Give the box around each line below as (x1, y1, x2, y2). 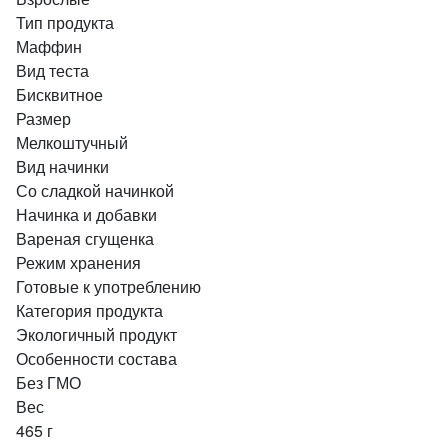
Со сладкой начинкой (16, 179, 174, 202)
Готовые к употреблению (16, 275, 201, 298)
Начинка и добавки (16, 203, 157, 226)
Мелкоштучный (16, 131, 128, 154)
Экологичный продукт (16, 323, 177, 346)
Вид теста (16, 59, 89, 82)
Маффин (16, 35, 82, 58)
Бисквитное (16, 83, 103, 106)
